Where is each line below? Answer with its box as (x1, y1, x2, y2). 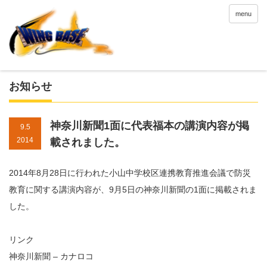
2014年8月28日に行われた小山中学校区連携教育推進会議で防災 (9, 167, 251, 178)
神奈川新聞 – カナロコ (9, 251, 94, 261)
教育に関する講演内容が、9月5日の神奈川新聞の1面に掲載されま (9, 184, 257, 194)
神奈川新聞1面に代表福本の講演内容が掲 (50, 119, 249, 132)
